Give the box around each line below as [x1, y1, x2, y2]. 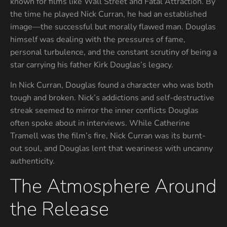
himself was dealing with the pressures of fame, [10, 34, 185, 46]
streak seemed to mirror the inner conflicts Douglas [10, 104, 199, 116]
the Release [10, 196, 109, 222]
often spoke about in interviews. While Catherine [10, 117, 190, 129]
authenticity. [10, 155, 55, 167]
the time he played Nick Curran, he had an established [10, 9, 207, 20]
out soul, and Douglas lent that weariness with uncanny [10, 142, 213, 154]
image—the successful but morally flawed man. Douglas [10, 21, 216, 33]
